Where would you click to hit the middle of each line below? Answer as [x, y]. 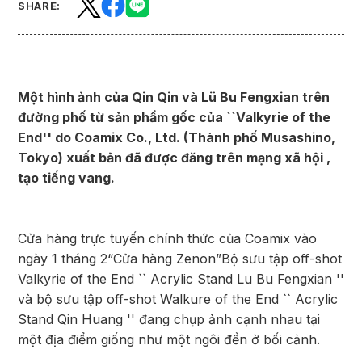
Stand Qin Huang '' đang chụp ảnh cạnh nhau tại [169, 319]
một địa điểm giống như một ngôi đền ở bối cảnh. [169, 339]
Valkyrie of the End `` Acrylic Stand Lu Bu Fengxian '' [181, 279]
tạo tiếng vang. [66, 178]
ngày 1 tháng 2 [63, 259]
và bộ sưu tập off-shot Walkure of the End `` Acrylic [178, 299]
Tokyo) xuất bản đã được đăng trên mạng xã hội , [174, 158]
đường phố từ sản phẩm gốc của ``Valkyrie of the [174, 117]
